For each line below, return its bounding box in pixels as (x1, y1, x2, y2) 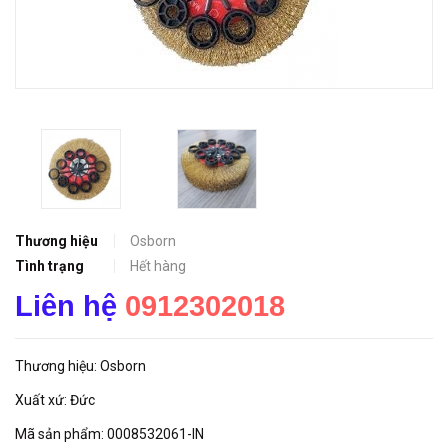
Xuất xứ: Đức (15, 392, 95, 408)
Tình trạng (15, 258, 84, 274)
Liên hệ (15, 290, 125, 322)
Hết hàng (130, 258, 186, 274)
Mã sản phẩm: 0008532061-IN (15, 426, 207, 442)
